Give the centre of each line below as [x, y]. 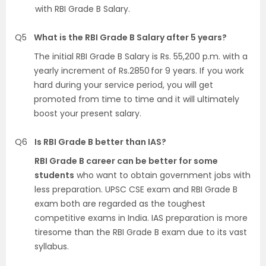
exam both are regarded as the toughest [120, 204]
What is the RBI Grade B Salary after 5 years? [130, 38]
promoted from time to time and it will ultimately [137, 99]
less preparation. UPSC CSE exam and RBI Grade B [136, 190]
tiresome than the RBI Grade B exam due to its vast [141, 232]
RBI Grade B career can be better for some [126, 161]
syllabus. [52, 247]
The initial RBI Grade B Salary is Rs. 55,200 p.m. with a [141, 57]
